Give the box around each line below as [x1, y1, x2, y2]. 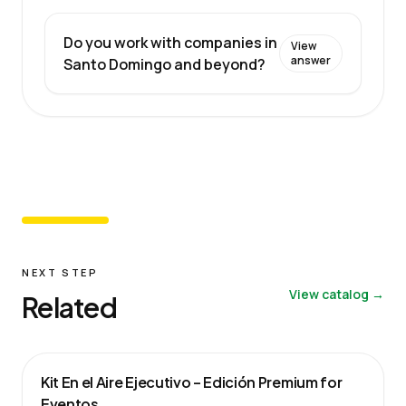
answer [291, 52, 331, 68]
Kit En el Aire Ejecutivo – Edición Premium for [41, 372, 343, 391]
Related [22, 289, 117, 324]
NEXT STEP [22, 265, 99, 279]
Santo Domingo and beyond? [63, 53, 266, 74]
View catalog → [289, 285, 384, 303]
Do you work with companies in [63, 32, 277, 53]
